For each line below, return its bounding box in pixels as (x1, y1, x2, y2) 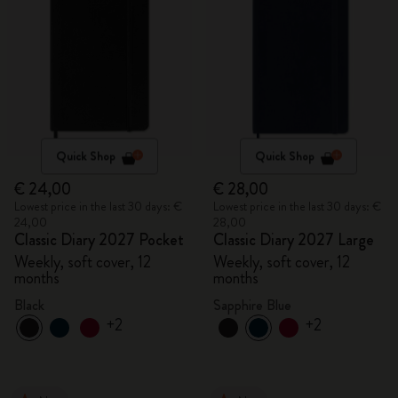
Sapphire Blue (213, 295, 291, 315)
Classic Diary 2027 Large (213, 228, 374, 251)
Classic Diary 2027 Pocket (14, 228, 184, 251)
